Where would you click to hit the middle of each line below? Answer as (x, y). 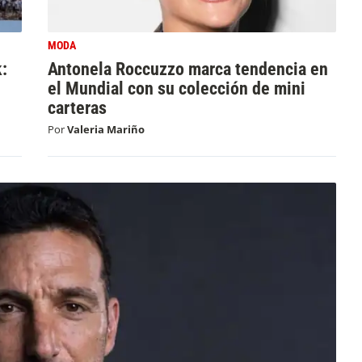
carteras (77, 108)
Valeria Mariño (105, 129)
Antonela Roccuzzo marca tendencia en (187, 69)
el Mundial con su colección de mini (176, 88)
